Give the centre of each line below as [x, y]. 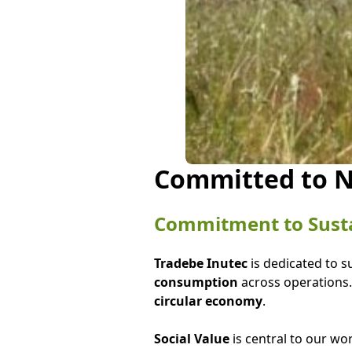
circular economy [208, 301]
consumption [197, 282]
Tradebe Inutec [200, 263]
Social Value [191, 339]
